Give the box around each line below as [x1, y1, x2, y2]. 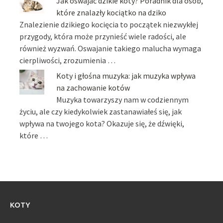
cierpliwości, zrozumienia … [19, 55, 116, 66]
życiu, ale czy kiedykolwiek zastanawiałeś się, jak [19, 106, 182, 116]
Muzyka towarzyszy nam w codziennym [56, 94, 189, 105]
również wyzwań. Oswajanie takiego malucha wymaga [19, 43, 202, 54]
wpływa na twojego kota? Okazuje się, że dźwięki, [19, 118, 185, 128]
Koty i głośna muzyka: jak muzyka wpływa [56, 70, 196, 81]
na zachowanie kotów [56, 82, 130, 93]
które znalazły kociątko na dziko [56, 7, 167, 18]
